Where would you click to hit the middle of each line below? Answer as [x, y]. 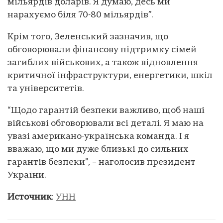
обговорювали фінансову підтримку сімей [102, 50]
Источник [30, 197]
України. [29, 175]
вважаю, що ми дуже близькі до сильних [98, 149]
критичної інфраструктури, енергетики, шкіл [110, 76]
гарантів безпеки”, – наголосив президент [102, 162]
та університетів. [46, 89]
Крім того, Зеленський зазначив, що [88, 37]
